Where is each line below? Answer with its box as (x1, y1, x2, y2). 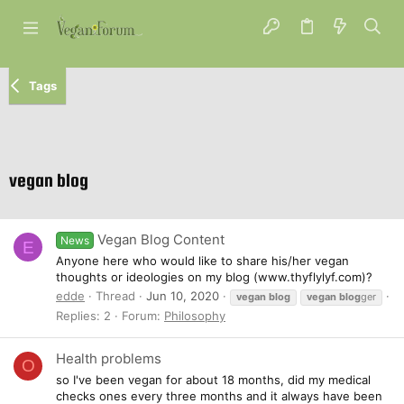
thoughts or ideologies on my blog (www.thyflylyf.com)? (56, 269, 372, 284)
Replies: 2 (56, 308, 111, 323)
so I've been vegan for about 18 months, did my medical (56, 372, 371, 387)
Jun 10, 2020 (146, 288, 219, 303)
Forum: (122, 308, 164, 323)
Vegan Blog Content (97, 231, 225, 249)
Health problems (56, 350, 161, 368)
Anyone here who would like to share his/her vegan (56, 252, 349, 268)
